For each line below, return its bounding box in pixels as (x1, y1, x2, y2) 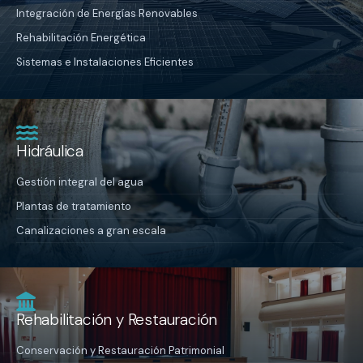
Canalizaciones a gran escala (16, 224, 166, 237)
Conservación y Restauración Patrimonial (16, 344, 224, 357)
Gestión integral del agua (16, 175, 143, 189)
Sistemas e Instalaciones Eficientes (16, 55, 194, 69)
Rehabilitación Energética (16, 31, 146, 45)
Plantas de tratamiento (16, 199, 131, 213)
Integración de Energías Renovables (16, 6, 198, 20)
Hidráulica (16, 141, 83, 161)
